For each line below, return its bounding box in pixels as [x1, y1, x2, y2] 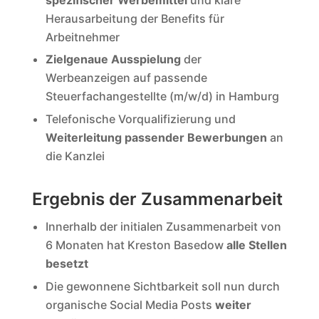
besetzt [45, 256, 88, 271]
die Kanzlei [45, 148, 105, 163]
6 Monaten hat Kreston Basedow [45, 238, 226, 253]
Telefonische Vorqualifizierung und [45, 111, 236, 126]
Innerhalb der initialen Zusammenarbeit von [45, 219, 281, 234]
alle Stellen [226, 238, 287, 253]
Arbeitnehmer [45, 29, 120, 44]
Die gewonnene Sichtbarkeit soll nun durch [45, 279, 280, 294]
